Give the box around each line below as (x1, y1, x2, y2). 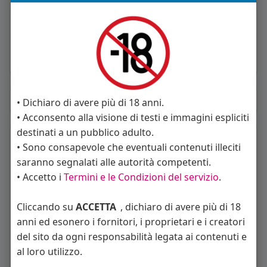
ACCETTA (75, 200, 116, 213)
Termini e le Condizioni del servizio (63, 170, 219, 184)
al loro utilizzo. (16, 244, 82, 258)
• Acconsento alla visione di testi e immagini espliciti (16, 110, 249, 124)
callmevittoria (96, 238, 152, 250)
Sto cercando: (17, 41, 74, 52)
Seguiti (38, 132, 72, 146)
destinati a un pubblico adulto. (16, 125, 154, 139)
